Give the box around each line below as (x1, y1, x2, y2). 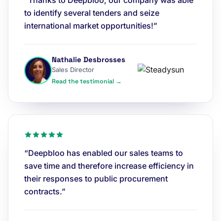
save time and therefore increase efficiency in (24, 161, 194, 171)
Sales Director (52, 66, 94, 74)
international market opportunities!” (24, 21, 157, 31)
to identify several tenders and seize (24, 8, 159, 18)
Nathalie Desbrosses (52, 55, 125, 64)
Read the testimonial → (52, 77, 122, 85)
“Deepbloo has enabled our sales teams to (24, 148, 183, 158)
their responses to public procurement (24, 174, 168, 184)
